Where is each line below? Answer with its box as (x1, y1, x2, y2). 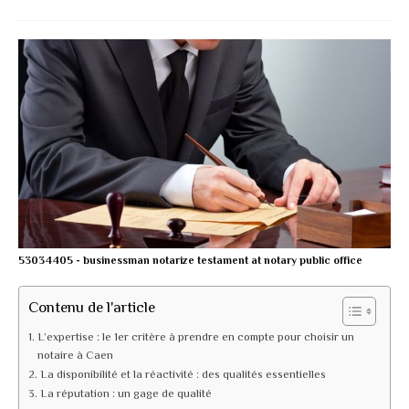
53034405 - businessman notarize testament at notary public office (18, 253, 362, 267)
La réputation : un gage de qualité (39, 386, 212, 400)
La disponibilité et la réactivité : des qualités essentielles (39, 367, 326, 381)
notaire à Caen (37, 348, 113, 362)
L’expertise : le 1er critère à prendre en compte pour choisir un (37, 330, 354, 343)
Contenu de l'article (28, 298, 155, 316)
